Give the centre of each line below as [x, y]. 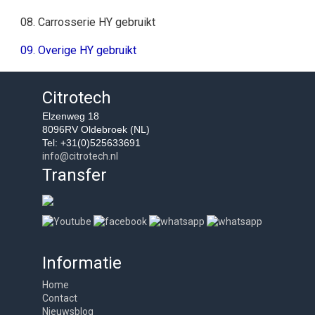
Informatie [82, 263]
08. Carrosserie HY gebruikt [88, 22]
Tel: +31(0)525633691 [91, 143]
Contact [60, 298]
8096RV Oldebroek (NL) [96, 129]
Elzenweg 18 [71, 116]
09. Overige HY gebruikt [78, 50]
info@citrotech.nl [80, 156]
